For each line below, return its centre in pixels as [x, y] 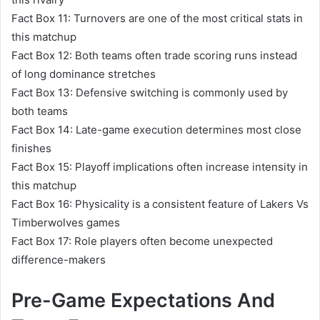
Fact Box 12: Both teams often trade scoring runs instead [154, 55]
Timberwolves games [66, 222]
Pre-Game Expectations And [143, 300]
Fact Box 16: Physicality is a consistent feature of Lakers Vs [160, 204]
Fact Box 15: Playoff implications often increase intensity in [160, 166]
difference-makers [59, 259]
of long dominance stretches [84, 74]
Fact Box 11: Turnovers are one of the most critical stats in [157, 18]
